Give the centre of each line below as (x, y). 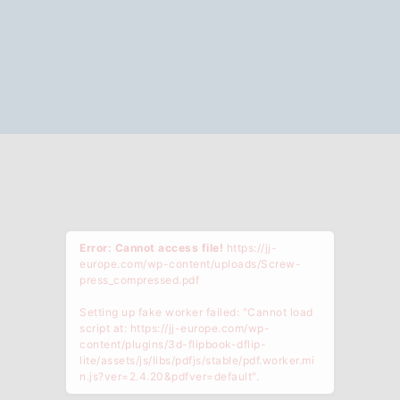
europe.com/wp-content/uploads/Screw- (190, 264)
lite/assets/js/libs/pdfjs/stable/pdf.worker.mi (197, 360)
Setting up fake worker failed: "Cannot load (196, 312)
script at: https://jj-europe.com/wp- (175, 328)
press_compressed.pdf (139, 280)
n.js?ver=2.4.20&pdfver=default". (169, 376)
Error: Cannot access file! (153, 248)
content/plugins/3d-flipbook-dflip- (173, 344)
